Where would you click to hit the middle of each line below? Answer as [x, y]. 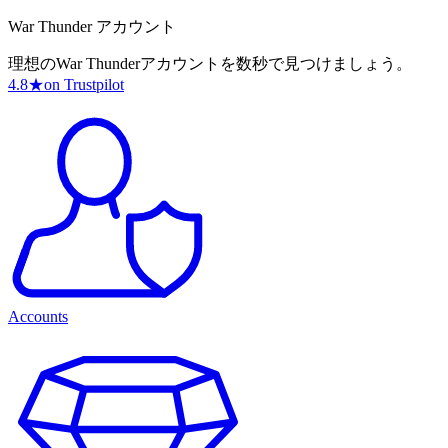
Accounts [38, 317]
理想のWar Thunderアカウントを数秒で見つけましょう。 [210, 64]
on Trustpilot [84, 85]
